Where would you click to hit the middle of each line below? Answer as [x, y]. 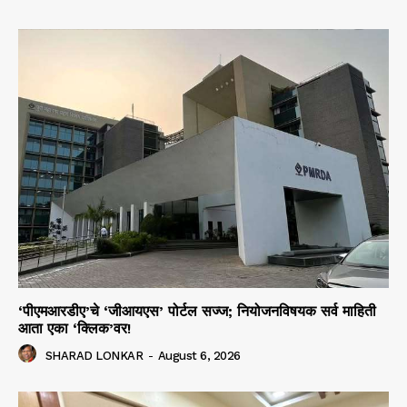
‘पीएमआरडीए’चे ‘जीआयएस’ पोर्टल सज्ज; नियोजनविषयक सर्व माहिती [197, 312]
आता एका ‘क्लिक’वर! [74, 329]
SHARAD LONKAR [94, 355]
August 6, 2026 [199, 355]
